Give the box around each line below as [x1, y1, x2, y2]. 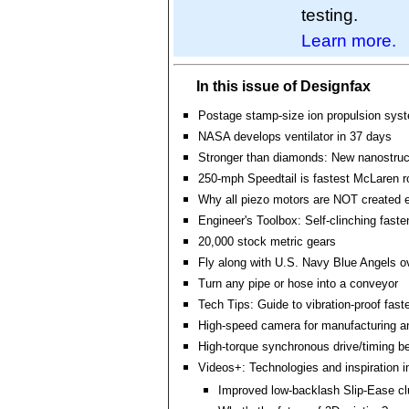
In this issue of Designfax [196, 79, 371, 94]
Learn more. [301, 30, 396, 50]
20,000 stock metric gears [198, 235, 336, 248]
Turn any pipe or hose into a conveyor [198, 277, 398, 290]
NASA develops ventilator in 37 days [198, 130, 392, 143]
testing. [301, 5, 358, 25]
